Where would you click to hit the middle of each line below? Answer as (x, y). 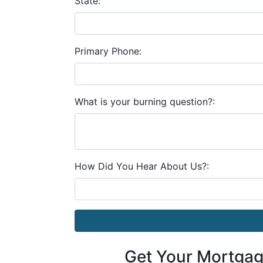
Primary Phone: (108, 51)
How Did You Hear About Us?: (142, 166)
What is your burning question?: (145, 102)
